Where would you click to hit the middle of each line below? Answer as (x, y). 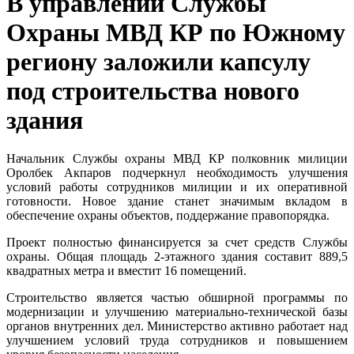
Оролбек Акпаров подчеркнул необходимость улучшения (177, 173)
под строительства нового (153, 90)
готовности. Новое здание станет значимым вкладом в (177, 201)
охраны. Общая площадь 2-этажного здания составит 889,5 (177, 257)
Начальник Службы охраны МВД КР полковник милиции (177, 159)
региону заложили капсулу (158, 61)
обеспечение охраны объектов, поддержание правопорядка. (168, 216)
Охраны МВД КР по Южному (176, 32)
